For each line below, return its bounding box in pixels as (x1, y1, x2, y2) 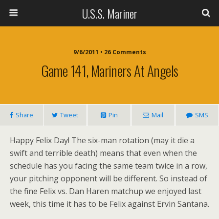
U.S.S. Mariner (82, 4, 137, 22)
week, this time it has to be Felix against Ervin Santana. (10, 198, 209, 209)
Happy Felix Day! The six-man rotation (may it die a (10, 135, 195, 146)
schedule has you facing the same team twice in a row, (10, 160, 207, 171)
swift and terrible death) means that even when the (10, 148, 197, 158)
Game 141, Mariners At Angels (41, 60, 178, 81)
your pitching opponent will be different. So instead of (10, 173, 207, 184)
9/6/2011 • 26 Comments (73, 48, 146, 56)
